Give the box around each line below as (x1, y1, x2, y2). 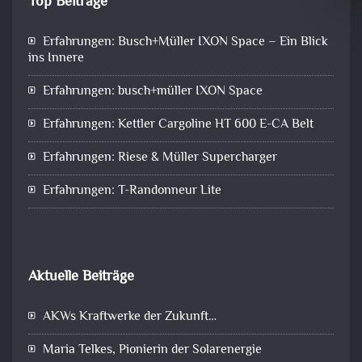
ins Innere (28, 48, 84, 69)
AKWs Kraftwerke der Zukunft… (43, 306, 217, 327)
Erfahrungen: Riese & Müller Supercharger (43, 147, 277, 168)
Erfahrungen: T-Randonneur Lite (43, 180, 221, 201)
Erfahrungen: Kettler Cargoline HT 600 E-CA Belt (43, 114, 314, 135)
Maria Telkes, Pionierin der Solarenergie (43, 339, 262, 360)
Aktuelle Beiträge (28, 265, 134, 288)
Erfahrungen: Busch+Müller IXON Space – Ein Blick (43, 32, 328, 53)
